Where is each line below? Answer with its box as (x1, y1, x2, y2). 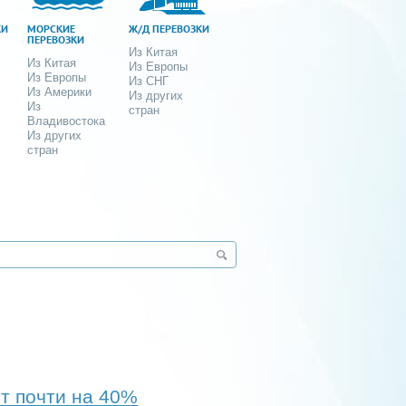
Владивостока (26, 113, 105, 128)
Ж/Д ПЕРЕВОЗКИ (129, 21, 210, 35)
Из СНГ (129, 73, 169, 88)
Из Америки (26, 84, 92, 99)
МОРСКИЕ (26, 21, 75, 35)
